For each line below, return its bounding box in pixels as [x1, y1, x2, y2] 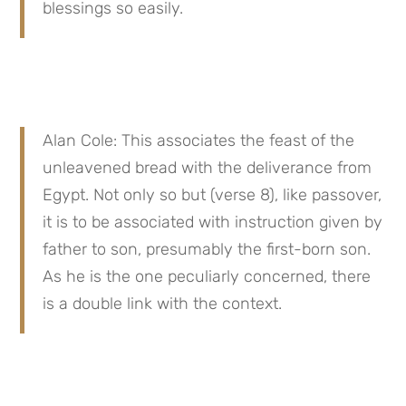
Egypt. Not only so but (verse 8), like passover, [43, 185, 382, 206]
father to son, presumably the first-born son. [43, 239, 372, 260]
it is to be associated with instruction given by [43, 212, 383, 233]
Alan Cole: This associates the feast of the [43, 130, 355, 151]
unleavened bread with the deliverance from [43, 158, 372, 179]
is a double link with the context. [43, 294, 283, 314]
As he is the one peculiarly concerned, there [43, 266, 372, 287]
